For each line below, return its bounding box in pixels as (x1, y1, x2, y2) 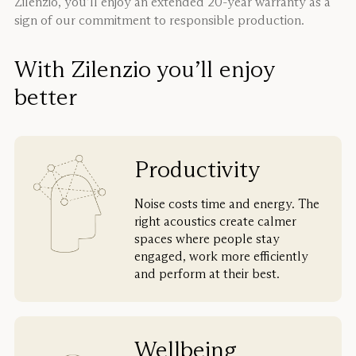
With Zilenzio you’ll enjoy (14, 54, 274, 84)
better (14, 82, 77, 112)
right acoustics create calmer (134, 214, 297, 230)
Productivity (134, 154, 261, 184)
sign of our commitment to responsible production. (14, 12, 304, 29)
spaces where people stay (134, 231, 281, 247)
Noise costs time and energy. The (134, 196, 320, 212)
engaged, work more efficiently (134, 249, 309, 265)
